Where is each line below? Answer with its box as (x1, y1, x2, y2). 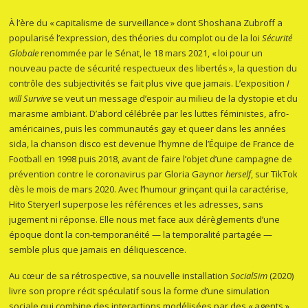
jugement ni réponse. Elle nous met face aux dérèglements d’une (9, 213, 280, 226)
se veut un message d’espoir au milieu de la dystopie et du (51, 92, 298, 105)
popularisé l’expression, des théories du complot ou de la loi (9, 32, 263, 45)
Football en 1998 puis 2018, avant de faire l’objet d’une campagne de (9, 153, 293, 166)
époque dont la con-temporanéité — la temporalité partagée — (9, 228, 273, 241)
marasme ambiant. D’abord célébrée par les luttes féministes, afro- (9, 107, 289, 120)
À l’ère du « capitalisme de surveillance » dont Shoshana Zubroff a (9, 16, 283, 30)
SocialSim (230, 269, 268, 283)
